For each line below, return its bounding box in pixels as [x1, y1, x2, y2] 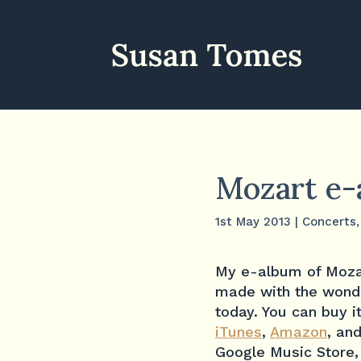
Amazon [270, 323, 327, 341]
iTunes [215, 323, 262, 341]
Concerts [302, 214, 356, 229]
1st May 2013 [215, 214, 291, 229]
